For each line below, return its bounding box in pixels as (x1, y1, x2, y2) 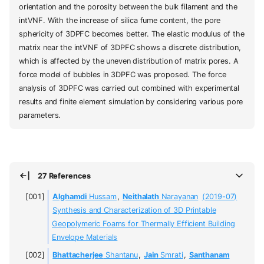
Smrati (158, 250, 183, 259)
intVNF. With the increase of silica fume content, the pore (19, 15, 221, 25)
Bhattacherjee (52, 250, 104, 259)
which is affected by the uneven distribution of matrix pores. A (19, 56, 239, 65)
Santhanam (189, 250, 230, 259)
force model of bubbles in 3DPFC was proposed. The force (19, 70, 226, 79)
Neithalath (123, 192, 159, 202)
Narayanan (159, 192, 199, 202)
